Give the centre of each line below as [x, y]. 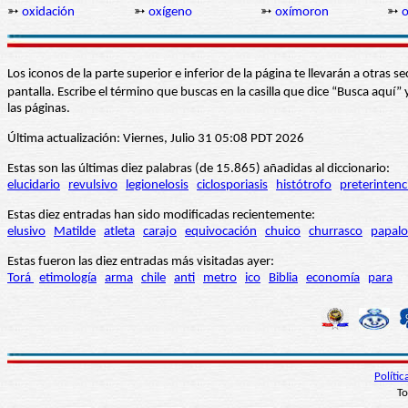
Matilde [75, 232]
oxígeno [170, 13]
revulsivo [93, 186]
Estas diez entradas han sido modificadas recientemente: [161, 216]
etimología [68, 279]
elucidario [34, 186]
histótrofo [304, 186]
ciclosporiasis [232, 186]
